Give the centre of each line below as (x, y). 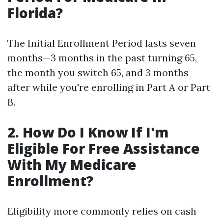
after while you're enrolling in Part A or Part (109, 87)
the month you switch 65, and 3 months (98, 72)
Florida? (35, 13)
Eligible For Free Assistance (104, 148)
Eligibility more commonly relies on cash (102, 211)
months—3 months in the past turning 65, (102, 58)
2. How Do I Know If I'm (88, 132)
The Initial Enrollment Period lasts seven (102, 43)
